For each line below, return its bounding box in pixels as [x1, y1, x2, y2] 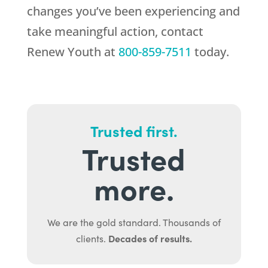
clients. [75, 232, 108, 245]
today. [191, 44, 229, 60]
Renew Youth [26, 44, 101, 60]
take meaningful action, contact [26, 23, 203, 40]
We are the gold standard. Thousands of [47, 216, 221, 229]
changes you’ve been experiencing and [26, 3, 240, 20]
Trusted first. [90, 120, 178, 142]
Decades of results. [108, 232, 192, 245]
